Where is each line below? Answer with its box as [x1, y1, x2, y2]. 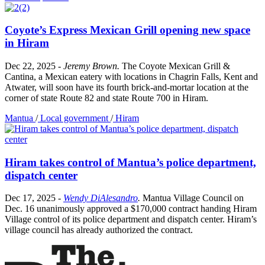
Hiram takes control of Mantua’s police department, [5, 156, 256, 169]
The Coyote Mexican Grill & [122, 61, 230, 71]
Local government [38, 113, 111, 123]
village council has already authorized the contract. [5, 225, 193, 235]
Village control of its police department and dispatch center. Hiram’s [5, 214, 257, 225]
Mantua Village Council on [143, 193, 244, 203]
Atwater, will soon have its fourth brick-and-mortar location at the [5, 82, 248, 92]
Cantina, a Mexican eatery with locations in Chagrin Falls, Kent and [5, 72, 258, 82]
